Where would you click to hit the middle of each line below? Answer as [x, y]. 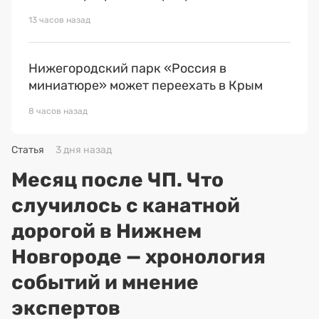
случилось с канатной [126, 206]
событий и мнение [105, 283]
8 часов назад [58, 111]
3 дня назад [84, 150]
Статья [28, 150]
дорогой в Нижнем [106, 231]
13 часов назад [59, 20]
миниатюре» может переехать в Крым [146, 86]
